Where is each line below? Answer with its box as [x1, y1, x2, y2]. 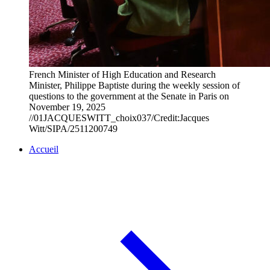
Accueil [29, 144, 58, 155]
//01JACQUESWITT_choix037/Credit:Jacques [29, 113, 209, 124]
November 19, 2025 [29, 102, 105, 113]
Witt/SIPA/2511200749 [29, 124, 118, 134]
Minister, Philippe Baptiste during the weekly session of [29, 80, 240, 91]
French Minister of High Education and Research [29, 69, 216, 80]
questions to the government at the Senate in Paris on [29, 91, 229, 102]
